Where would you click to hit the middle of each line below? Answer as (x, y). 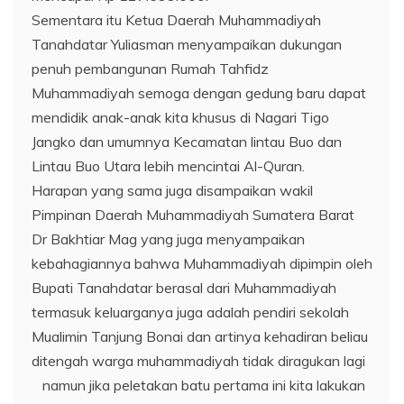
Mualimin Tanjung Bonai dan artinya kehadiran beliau (200, 336)
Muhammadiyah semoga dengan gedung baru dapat (199, 93)
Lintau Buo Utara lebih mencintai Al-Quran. (168, 166)
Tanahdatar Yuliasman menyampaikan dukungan (187, 44)
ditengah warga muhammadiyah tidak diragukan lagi (200, 361)
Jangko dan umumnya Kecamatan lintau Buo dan (187, 142)
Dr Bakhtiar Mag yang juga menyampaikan (168, 239)
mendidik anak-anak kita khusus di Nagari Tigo (180, 117)
